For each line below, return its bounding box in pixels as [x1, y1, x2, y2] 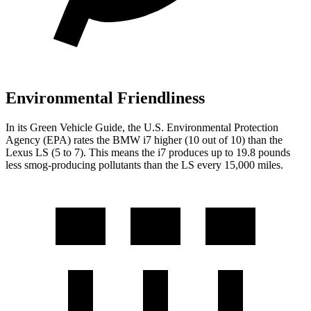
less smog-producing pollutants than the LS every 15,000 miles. [6, 158, 283, 171]
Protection [231, 121, 278, 133]
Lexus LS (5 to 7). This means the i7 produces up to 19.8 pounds [6, 146, 290, 158]
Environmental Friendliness [6, 89, 205, 108]
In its [6, 121, 30, 133]
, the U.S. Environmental [122, 121, 231, 133]
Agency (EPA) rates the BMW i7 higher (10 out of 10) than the [6, 133, 283, 146]
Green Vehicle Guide [30, 121, 122, 133]
